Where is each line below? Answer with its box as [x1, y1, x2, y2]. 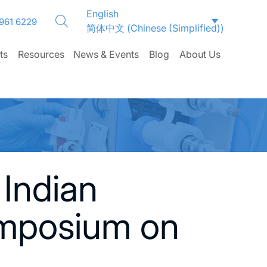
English [86, 8, 119, 20]
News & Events [73, 48, 139, 60]
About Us [179, 48, 221, 60]
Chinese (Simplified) [131, 22, 221, 34]
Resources [18, 48, 65, 60]
